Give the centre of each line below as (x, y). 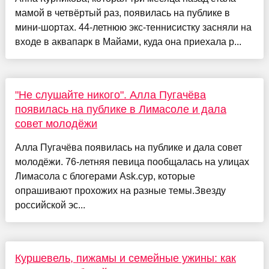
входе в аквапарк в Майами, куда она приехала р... (128, 42)
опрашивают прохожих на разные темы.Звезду (120, 191)
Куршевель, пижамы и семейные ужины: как (125, 258)
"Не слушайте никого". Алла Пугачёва (110, 95)
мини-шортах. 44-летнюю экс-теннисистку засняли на (133, 28)
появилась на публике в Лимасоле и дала (120, 110)
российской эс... (50, 205)
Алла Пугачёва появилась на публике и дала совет (128, 148)
